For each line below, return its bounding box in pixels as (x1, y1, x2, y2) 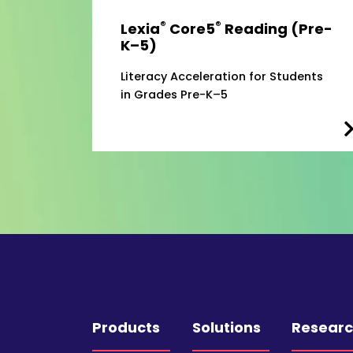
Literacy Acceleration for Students (121, 69, 323, 85)
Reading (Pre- (221, 19, 333, 39)
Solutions (191, 317, 261, 337)
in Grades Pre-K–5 (121, 87, 228, 103)
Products (92, 317, 160, 337)
